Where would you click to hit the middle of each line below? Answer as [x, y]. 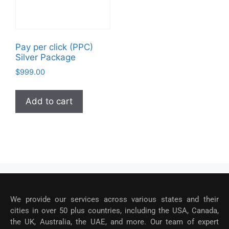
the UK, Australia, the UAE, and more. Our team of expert [114, 222]
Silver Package [45, 58]
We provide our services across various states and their [114, 199]
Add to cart [49, 101]
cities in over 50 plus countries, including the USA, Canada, [114, 210]
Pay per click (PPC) [54, 47]
